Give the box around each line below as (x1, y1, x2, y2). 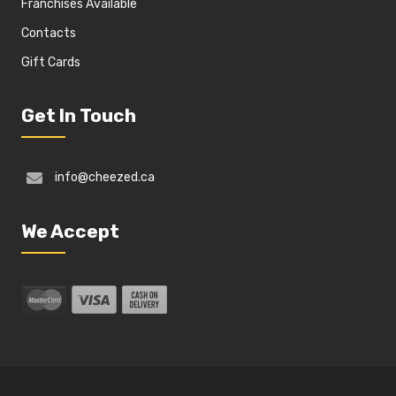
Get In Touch (21, 104, 137, 126)
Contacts (21, 26, 77, 41)
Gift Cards (21, 55, 81, 70)
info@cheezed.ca (55, 170, 156, 185)
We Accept (21, 220, 120, 243)
